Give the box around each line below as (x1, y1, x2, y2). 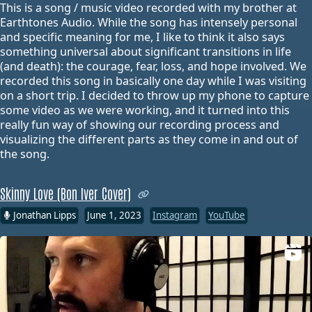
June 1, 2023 (87, 208, 141, 221)
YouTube (208, 208, 245, 221)
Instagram (153, 208, 197, 221)
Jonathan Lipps (13, 208, 76, 221)
